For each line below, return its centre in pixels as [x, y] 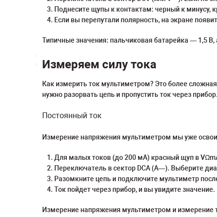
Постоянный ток [72, 116]
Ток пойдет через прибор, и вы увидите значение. [135, 189]
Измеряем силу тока [99, 64]
